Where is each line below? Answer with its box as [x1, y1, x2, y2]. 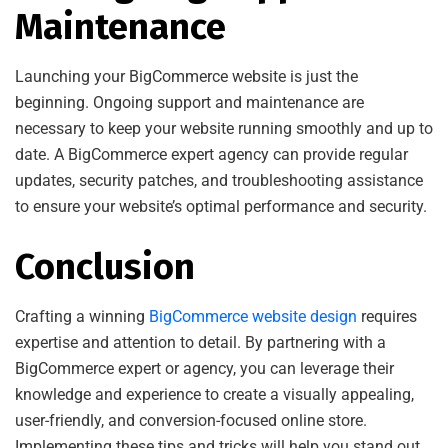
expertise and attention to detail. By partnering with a [15, 332, 386, 352]
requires [357, 306, 417, 326]
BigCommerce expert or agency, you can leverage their [15, 358, 394, 378]
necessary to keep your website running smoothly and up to [15, 118, 433, 138]
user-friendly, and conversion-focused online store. [15, 410, 367, 430]
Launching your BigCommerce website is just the [15, 66, 358, 86]
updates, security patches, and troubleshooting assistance [15, 170, 423, 190]
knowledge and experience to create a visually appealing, [15, 384, 414, 404]
